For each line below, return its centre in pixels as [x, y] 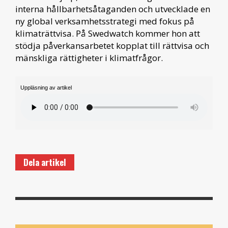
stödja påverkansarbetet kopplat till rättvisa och [112, 45]
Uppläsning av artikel [46, 87]
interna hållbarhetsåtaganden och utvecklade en [113, 9]
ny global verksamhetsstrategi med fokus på [105, 21]
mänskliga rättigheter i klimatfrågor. [89, 58]
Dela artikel [45, 162]
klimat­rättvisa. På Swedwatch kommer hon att [108, 33]
